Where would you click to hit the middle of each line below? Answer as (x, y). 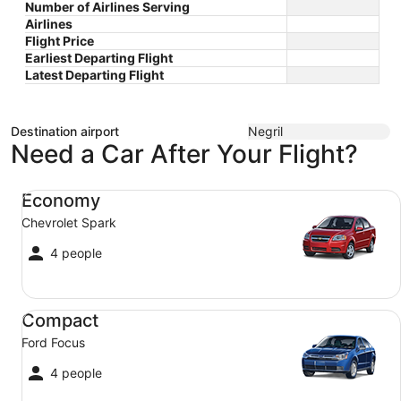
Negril (265, 131)
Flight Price (60, 41)
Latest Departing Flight (94, 75)
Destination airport (65, 131)
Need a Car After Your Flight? (184, 154)
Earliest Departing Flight (99, 58)
